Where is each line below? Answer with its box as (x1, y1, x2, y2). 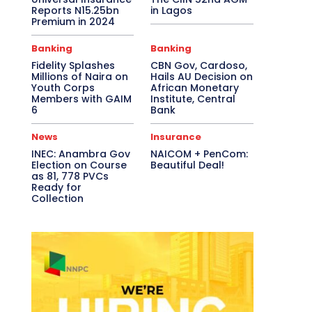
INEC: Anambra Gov (31, 146, 130, 161)
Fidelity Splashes (31, 58, 115, 72)
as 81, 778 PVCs (31, 169, 109, 183)
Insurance (150, 130, 202, 143)
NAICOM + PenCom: (150, 146, 249, 161)
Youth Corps (31, 80, 95, 95)
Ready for (31, 180, 81, 194)
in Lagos (150, 3, 193, 17)
